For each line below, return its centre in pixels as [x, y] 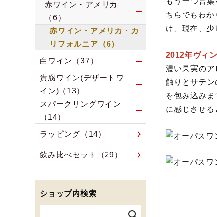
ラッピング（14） [73, 134]
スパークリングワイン [81, 104]
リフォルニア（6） [85, 44]
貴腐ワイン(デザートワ [82, 78]
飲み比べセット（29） [81, 155]
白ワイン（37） [69, 61]
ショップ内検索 [68, 194]
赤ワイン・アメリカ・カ [94, 31]
